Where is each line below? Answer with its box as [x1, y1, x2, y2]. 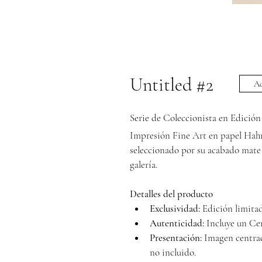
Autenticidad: [150, 217, 204, 229]
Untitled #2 [130, 73, 213, 96]
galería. [130, 158, 157, 171]
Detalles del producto [130, 188, 213, 200]
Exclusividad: [150, 202, 200, 215]
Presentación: [150, 232, 202, 244]
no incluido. [150, 246, 196, 258]
